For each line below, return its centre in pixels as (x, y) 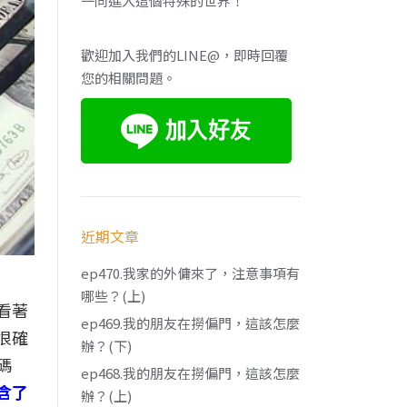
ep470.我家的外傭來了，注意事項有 (191, 273)
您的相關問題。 (129, 78)
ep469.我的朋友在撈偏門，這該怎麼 (191, 323)
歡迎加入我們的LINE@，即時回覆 (185, 55)
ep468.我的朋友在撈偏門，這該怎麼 (191, 373)
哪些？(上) (114, 296)
